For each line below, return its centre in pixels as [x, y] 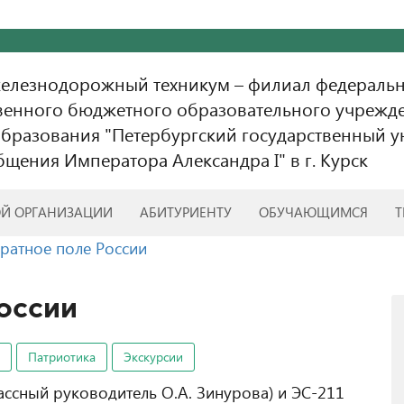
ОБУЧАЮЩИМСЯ [313, 212]
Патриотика [62, 357]
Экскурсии [153, 357]
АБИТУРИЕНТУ [186, 212]
